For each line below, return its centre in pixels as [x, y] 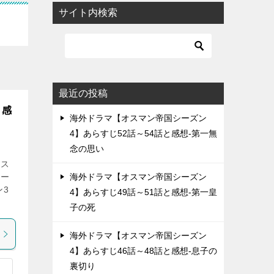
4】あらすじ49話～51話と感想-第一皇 [143, 192]
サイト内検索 [88, 13]
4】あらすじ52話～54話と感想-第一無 [143, 133]
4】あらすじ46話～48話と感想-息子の [143, 251]
